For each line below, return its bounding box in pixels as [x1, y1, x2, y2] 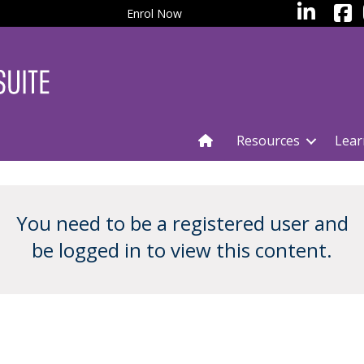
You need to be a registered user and [15, 210, 349, 237]
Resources [236, 132, 300, 150]
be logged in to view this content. [32, 236, 332, 264]
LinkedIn [291, 4, 335, 19]
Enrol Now [127, 6, 182, 21]
